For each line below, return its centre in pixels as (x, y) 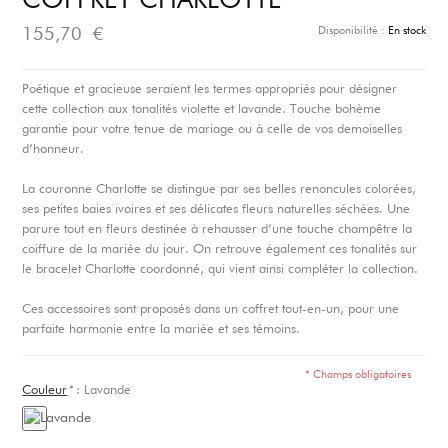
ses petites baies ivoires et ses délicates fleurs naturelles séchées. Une (216, 209)
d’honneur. (53, 149)
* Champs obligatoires (357, 374)
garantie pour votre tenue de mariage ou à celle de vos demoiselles (212, 129)
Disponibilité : (352, 30)
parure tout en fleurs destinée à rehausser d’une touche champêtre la (217, 229)
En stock (406, 30)
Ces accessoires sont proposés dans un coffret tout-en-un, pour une (211, 309)
